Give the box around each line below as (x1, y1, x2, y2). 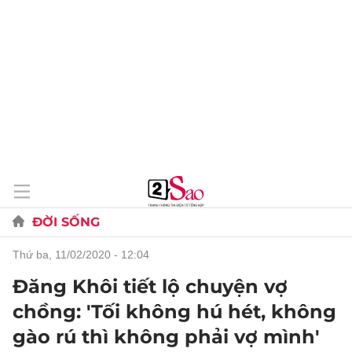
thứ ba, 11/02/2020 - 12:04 (20, 248, 149, 261)
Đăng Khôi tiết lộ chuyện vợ (13, 275, 288, 298)
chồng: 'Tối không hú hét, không (13, 300, 336, 323)
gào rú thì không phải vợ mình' (13, 325, 320, 348)
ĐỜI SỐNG (32, 214, 100, 229)
